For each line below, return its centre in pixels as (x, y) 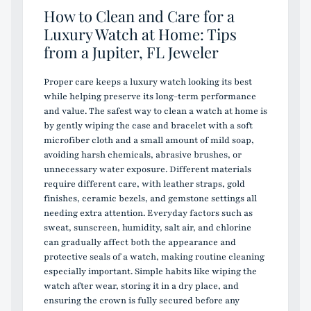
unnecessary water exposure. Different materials (148, 170)
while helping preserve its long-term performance (150, 97)
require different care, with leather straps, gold (144, 184)
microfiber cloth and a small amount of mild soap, (149, 141)
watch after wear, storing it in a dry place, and (141, 286)
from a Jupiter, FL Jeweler (131, 52)
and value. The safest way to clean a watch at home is (155, 111)
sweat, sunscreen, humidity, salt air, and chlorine (148, 228)
